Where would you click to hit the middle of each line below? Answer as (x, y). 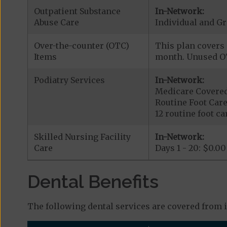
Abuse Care (56, 22)
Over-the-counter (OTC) (81, 46)
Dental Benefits (93, 181)
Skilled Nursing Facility (82, 137)
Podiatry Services (69, 80)
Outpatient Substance (77, 11)
